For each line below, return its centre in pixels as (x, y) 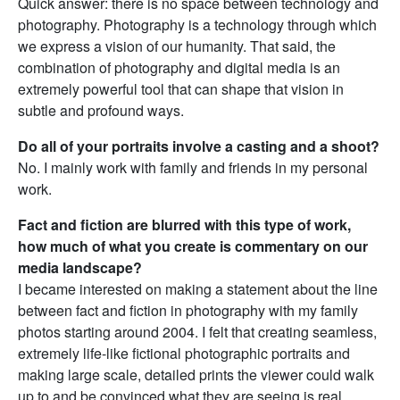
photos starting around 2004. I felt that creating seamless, (197, 332)
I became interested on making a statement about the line (198, 289)
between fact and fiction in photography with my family (188, 311)
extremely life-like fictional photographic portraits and (184, 354)
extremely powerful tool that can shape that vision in (181, 89)
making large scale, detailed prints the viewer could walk (196, 375)
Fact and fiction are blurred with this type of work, (184, 225)
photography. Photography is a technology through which (197, 25)
